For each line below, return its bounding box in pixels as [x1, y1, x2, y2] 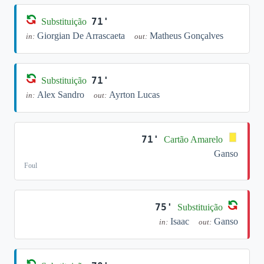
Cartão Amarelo [164, 134, 223, 144]
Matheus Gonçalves [150, 31, 223, 41]
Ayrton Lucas [109, 90, 160, 100]
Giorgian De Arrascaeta [37, 31, 125, 41]
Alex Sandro [37, 90, 84, 100]
